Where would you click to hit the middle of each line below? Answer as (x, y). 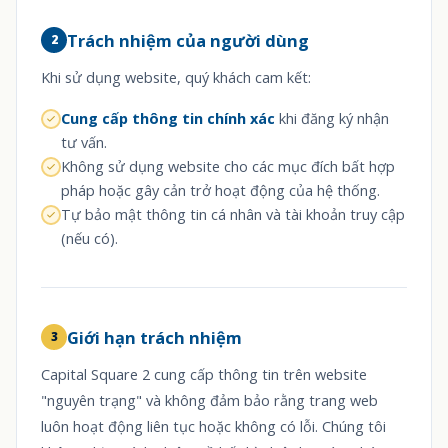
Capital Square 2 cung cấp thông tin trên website (204, 374)
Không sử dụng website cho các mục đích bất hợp (228, 166)
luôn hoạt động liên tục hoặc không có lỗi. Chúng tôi (213, 426)
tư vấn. (84, 142)
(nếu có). (89, 238)
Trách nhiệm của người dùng (188, 40)
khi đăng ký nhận (332, 118)
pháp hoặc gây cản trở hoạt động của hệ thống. (220, 190)
